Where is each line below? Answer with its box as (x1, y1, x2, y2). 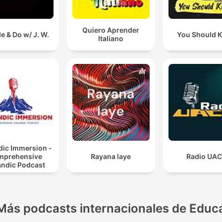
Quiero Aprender (82, 26, 140, 35)
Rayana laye (91, 152, 131, 161)
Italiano (98, 34, 124, 43)
